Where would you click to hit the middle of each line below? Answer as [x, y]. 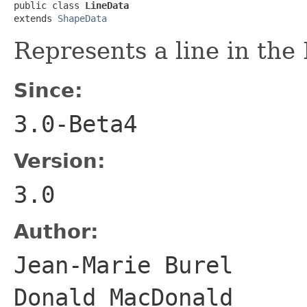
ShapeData [82, 18]
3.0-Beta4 [75, 124]
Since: [48, 90]
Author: [56, 231]
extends [36, 18]
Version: [60, 161]
